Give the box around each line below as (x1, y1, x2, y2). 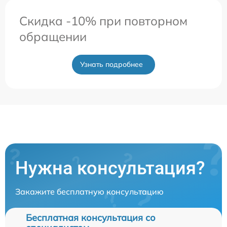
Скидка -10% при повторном (19, 13, 187, 28)
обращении (19, 28, 87, 44)
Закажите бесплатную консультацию (15, 186, 164, 197)
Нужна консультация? (15, 157, 205, 179)
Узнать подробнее (80, 59, 143, 69)
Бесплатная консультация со (26, 211, 156, 223)
